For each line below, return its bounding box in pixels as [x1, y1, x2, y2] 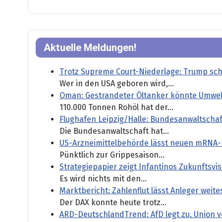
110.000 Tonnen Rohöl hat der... [59, 103, 173, 112]
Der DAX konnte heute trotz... [59, 198, 166, 208]
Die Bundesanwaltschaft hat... [59, 126, 169, 136]
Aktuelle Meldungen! [43, 42, 136, 54]
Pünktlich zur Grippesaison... [59, 150, 165, 160]
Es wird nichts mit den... [59, 174, 147, 184]
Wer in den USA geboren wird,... [59, 79, 174, 89]
